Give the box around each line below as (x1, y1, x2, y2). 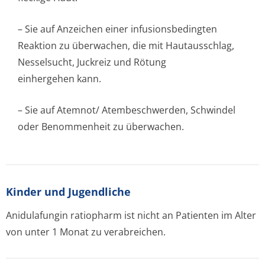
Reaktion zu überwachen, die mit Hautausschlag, (18, 39, 234, 52)
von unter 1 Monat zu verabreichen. (6, 225, 166, 238)
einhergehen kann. (18, 72, 101, 85)
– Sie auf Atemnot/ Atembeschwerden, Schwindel (18, 104, 235, 117)
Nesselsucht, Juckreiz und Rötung (18, 56, 166, 69)
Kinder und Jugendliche (6, 185, 131, 199)
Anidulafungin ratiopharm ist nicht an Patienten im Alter (6, 209, 256, 222)
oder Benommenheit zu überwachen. (18, 120, 184, 133)
